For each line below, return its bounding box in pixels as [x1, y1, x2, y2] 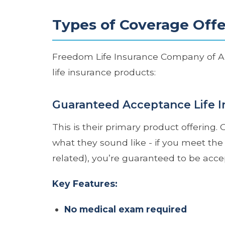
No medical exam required [64, 203, 187, 214]
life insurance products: [52, 66, 156, 77]
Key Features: [52, 178, 118, 189]
